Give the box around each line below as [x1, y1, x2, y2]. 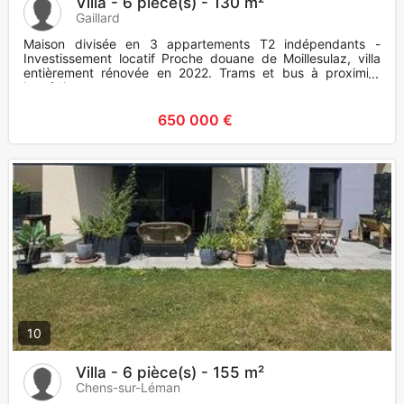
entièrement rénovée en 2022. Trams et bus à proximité [23, 65, 381, 81]
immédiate [23, 79, 85, 96]
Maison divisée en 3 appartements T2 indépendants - [23, 36, 381, 52]
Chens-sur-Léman [76, 380, 180, 396]
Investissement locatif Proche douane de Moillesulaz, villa [23, 50, 381, 67]
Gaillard [76, 10, 120, 26]
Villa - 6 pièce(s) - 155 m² [76, 363, 264, 382]
